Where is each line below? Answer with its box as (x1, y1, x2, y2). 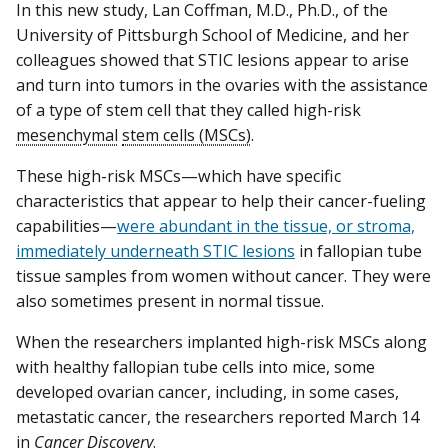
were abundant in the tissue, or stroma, (117, 215, 415, 238)
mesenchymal (16, 124, 118, 147)
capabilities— (16, 215, 117, 238)
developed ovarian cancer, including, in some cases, (16, 381, 399, 404)
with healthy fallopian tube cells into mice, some (16, 356, 375, 379)
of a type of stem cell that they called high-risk (16, 99, 361, 122)
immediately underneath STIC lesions (16, 240, 295, 263)
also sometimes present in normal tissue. (16, 290, 328, 313)
